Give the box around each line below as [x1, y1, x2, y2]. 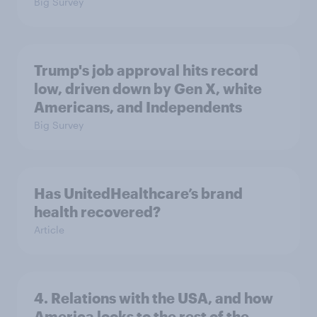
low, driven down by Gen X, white [34, 79, 262, 97]
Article [34, 223, 64, 236]
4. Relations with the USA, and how [34, 289, 273, 306]
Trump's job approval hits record [34, 61, 258, 79]
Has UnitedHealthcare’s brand [34, 184, 243, 202]
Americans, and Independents [34, 98, 242, 115]
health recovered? [34, 202, 161, 220]
